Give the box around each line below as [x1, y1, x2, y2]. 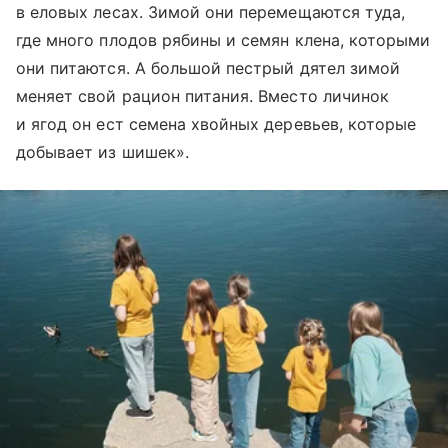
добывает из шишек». [16, 141, 189, 162]
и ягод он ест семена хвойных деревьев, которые [16, 113, 417, 134]
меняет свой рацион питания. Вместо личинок [16, 85, 390, 106]
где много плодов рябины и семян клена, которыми [16, 29, 431, 50]
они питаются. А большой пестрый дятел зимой [16, 57, 401, 78]
